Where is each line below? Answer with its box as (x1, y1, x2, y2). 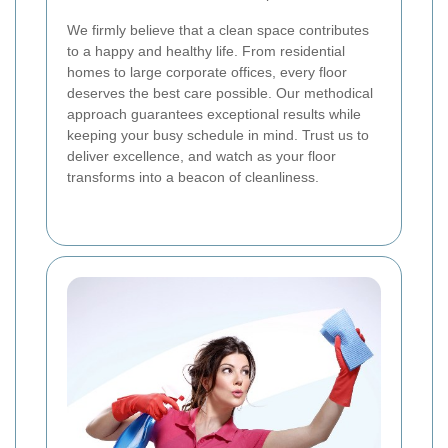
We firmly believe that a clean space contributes (67, 21, 369, 38)
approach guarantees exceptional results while (67, 105, 361, 122)
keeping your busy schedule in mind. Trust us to (67, 126, 369, 143)
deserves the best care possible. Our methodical (67, 84, 373, 101)
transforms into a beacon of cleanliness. (67, 168, 319, 185)
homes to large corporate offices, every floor (67, 63, 347, 80)
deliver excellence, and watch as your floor (67, 147, 336, 164)
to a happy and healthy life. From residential (67, 42, 345, 59)
